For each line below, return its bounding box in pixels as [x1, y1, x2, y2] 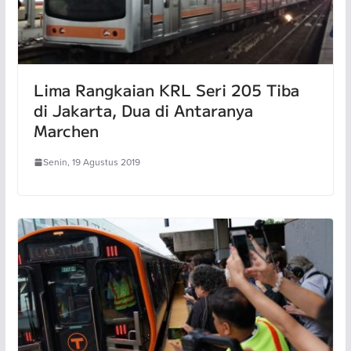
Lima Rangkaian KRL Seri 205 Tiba [33, 78, 299, 102]
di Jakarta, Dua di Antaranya [33, 99, 253, 122]
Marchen [33, 119, 99, 143]
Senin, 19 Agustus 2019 [42, 155, 140, 169]
